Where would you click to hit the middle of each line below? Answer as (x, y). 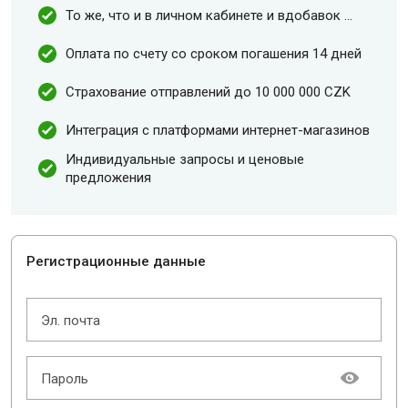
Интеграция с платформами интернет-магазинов (218, 130)
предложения (108, 178)
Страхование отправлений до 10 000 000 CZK (208, 92)
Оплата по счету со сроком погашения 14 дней (214, 54)
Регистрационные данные (116, 261)
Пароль (65, 379)
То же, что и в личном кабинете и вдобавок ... (209, 15)
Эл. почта (71, 320)
